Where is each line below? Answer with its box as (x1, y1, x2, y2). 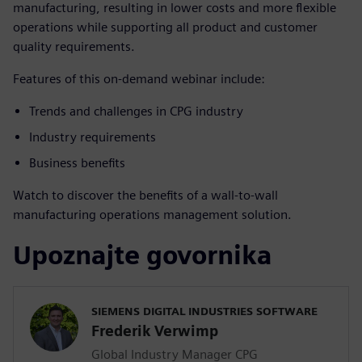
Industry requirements (29, 128, 156, 145)
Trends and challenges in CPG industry (29, 103, 243, 119)
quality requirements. (13, 38, 135, 54)
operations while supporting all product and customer (13, 19, 318, 35)
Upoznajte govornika (13, 238, 272, 271)
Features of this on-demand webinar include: (13, 70, 265, 86)
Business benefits (29, 154, 125, 170)
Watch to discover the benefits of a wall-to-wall (13, 187, 278, 203)
